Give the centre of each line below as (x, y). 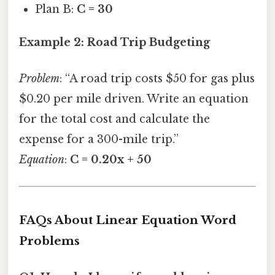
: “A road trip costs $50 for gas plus (157, 79)
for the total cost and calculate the (114, 119)
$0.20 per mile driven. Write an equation (134, 99)
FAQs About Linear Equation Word (128, 220)
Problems (49, 241)
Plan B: (56, 9)
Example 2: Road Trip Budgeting (114, 42)
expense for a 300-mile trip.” (99, 140)
